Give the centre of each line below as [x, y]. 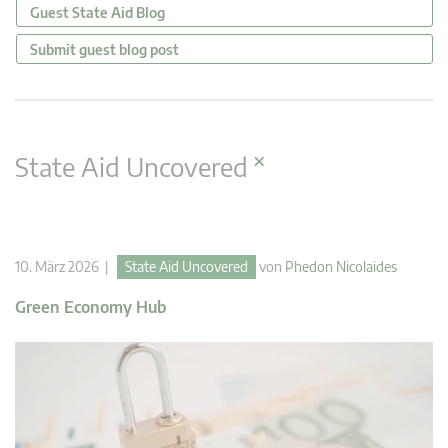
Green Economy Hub [91, 306]
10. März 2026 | [66, 266]
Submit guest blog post [104, 49]
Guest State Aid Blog [97, 12]
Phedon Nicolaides [341, 266]
